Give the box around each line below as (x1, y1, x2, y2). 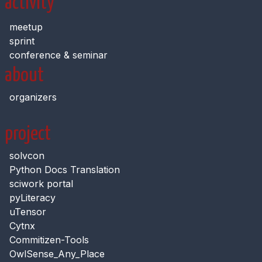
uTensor (9, 206, 46, 218)
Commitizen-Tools (9, 234, 89, 246)
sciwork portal (9, 178, 73, 190)
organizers (9, 91, 57, 104)
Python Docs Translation (9, 164, 120, 176)
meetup (9, 21, 43, 33)
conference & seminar (9, 49, 108, 61)
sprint (9, 35, 35, 47)
